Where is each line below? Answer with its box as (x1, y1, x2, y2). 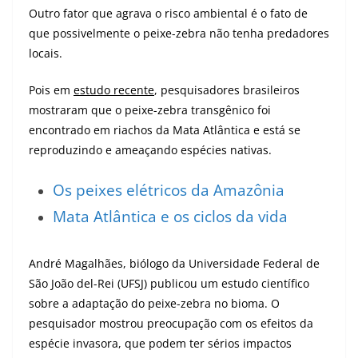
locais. (29, 46, 62, 61)
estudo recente (74, 82, 154, 97)
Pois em (29, 82, 74, 97)
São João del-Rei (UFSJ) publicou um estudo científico (29, 276, 309, 291)
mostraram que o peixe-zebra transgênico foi (29, 102, 271, 117)
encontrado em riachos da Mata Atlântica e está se (29, 122, 300, 137)
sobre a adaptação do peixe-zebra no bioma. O (29, 296, 280, 311)
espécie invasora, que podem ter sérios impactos (29, 336, 292, 351)
